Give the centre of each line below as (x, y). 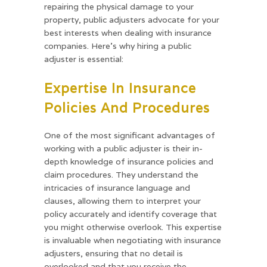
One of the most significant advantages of (130, 135)
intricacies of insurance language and (117, 187)
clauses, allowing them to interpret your (122, 201)
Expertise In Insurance (120, 88)
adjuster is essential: (84, 59)
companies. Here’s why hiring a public (118, 46)
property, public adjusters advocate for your (132, 19)
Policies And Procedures (127, 108)
